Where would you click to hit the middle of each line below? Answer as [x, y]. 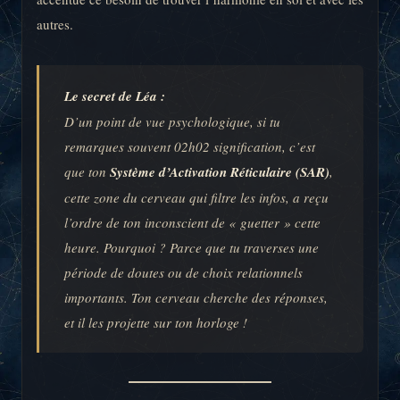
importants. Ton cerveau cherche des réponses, [196, 298]
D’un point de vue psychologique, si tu [172, 122]
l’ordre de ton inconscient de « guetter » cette [192, 223]
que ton [87, 172]
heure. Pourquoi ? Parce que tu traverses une [192, 248]
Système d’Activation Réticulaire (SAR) [220, 172]
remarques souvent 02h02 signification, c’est [190, 147]
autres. [55, 25]
